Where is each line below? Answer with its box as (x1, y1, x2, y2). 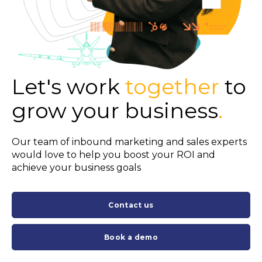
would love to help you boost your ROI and (12, 149, 215, 161)
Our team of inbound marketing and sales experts (12, 136, 247, 148)
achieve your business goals (12, 162, 141, 174)
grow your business (12, 98, 218, 123)
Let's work (12, 74, 125, 99)
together (125, 74, 219, 99)
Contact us (108, 201, 154, 210)
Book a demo (104, 233, 158, 242)
